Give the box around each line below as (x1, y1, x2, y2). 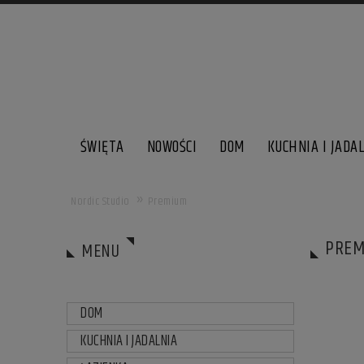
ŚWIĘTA (80, 135, 124, 160)
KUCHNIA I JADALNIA (80, 330, 177, 353)
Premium (147, 193, 187, 210)
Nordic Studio (71, 193, 130, 210)
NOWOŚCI (146, 135, 197, 160)
